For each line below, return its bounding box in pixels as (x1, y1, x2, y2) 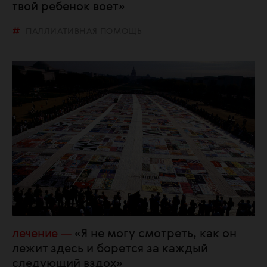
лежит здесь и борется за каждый (12, 243, 208, 255)
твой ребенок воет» (12, 1, 125, 14)
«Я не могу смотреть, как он (74, 228, 237, 240)
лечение (12, 228, 58, 240)
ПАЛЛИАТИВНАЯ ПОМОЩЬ (26, 27, 142, 36)
